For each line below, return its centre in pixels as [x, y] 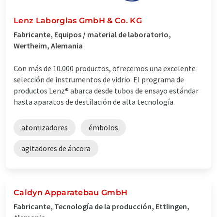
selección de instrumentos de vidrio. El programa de [99, 79]
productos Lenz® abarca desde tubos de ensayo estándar [106, 90]
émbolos [103, 127]
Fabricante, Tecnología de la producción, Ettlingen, [101, 206]
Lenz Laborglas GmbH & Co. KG [78, 20]
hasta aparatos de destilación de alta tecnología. [94, 101]
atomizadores [45, 127]
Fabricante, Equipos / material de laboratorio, [92, 34]
